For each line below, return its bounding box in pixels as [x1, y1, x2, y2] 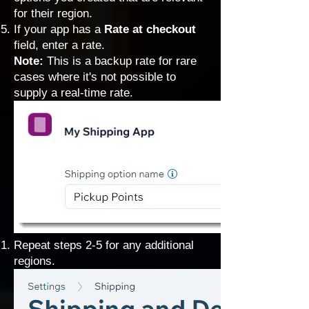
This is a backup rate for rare [47, 54, 197, 68]
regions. [14, 255, 55, 268]
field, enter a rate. [14, 39, 105, 52]
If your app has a [14, 23, 104, 36]
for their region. [14, 7, 92, 20]
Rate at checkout [104, 23, 196, 36]
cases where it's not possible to [14, 70, 176, 83]
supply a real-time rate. [14, 86, 133, 99]
